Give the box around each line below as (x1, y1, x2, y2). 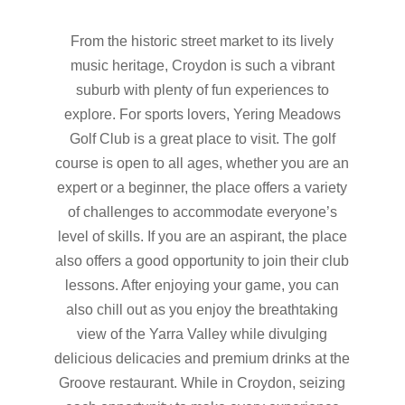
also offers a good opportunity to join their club (55, 253, 350, 268)
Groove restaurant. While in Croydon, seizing (59, 375, 346, 391)
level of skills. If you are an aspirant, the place (57, 229, 347, 244)
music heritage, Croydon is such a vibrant (70, 58, 334, 73)
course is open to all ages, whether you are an (55, 155, 350, 171)
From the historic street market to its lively (71, 33, 334, 49)
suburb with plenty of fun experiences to (75, 82, 329, 98)
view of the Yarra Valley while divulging (77, 326, 328, 342)
